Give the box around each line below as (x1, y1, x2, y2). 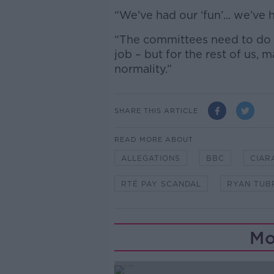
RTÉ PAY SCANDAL (120, 179, 201, 189)
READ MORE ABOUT (114, 135, 193, 144)
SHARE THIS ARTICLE (114, 106, 198, 115)
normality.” (114, 62, 172, 76)
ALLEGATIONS (120, 154, 180, 163)
